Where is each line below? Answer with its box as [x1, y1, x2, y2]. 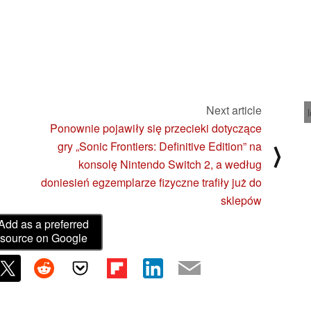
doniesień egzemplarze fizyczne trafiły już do [41, 174, 262, 190]
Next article [206, 101, 262, 118]
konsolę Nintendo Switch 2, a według [78, 155, 262, 172]
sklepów [221, 192, 262, 208]
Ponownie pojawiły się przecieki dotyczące [50, 119, 262, 136]
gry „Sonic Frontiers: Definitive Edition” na [58, 137, 262, 154]
